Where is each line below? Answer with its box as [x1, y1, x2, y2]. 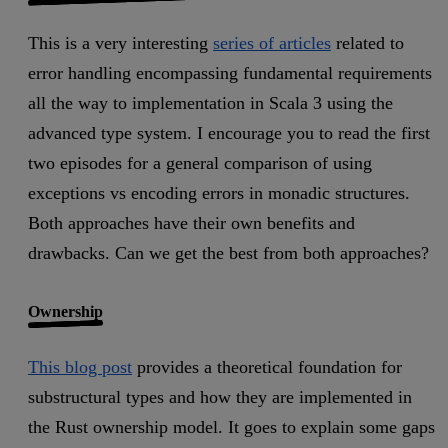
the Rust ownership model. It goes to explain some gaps [28, 417, 435, 438]
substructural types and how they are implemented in [28, 387, 412, 408]
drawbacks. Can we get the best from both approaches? [28, 243, 429, 264]
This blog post [28, 357, 132, 378]
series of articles [213, 33, 331, 54]
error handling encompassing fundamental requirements [28, 63, 432, 84]
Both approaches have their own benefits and [28, 213, 355, 234]
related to [331, 33, 404, 54]
